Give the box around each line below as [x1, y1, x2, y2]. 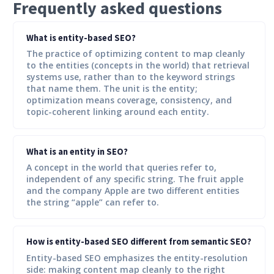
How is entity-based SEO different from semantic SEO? [26, 236, 251, 248]
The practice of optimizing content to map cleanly [26, 48, 245, 60]
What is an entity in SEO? [26, 146, 128, 157]
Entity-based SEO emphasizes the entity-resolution [26, 251, 248, 264]
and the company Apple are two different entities [26, 184, 239, 196]
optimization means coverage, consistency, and [26, 94, 232, 106]
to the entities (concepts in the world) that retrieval [26, 59, 250, 72]
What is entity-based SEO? [26, 32, 136, 43]
